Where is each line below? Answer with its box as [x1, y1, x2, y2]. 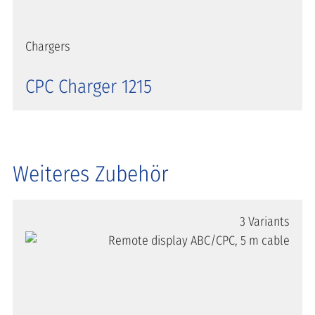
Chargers [25, 39, 70, 55]
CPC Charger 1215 [25, 75, 152, 98]
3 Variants [240, 214, 290, 230]
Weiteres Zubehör [13, 161, 169, 188]
